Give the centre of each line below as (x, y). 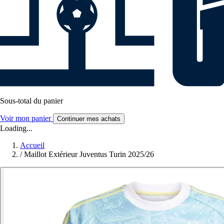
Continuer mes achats (89, 119)
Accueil (32, 145)
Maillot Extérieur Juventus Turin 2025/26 (89, 154)
